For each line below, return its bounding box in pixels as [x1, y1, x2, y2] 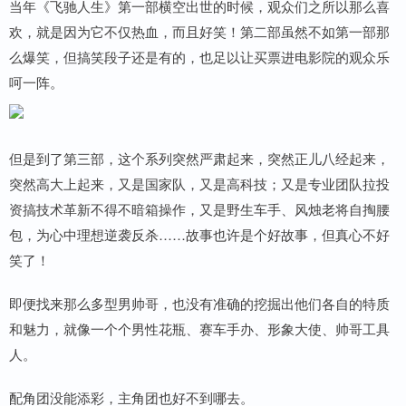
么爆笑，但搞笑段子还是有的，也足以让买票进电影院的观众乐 [9, 47, 390, 67]
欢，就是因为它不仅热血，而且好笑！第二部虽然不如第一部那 [9, 22, 390, 42]
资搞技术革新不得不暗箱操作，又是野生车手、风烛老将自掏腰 [9, 199, 390, 219]
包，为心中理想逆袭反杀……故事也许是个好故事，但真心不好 [9, 225, 390, 245]
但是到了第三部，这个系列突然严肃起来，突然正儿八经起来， [9, 149, 390, 169]
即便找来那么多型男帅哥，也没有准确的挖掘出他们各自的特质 [9, 294, 390, 314]
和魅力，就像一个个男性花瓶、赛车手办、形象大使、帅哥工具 [9, 319, 390, 339]
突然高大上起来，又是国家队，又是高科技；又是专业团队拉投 [9, 174, 390, 194]
